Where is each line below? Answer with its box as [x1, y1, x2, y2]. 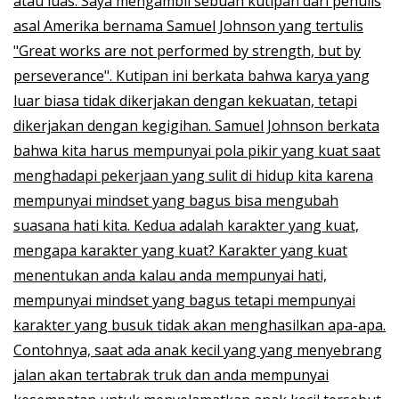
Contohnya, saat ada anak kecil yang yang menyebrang [13, 339, 382, 360]
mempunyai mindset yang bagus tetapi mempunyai [13, 289, 355, 310]
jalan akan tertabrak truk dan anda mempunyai [13, 364, 329, 385]
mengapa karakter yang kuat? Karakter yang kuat [13, 240, 347, 260]
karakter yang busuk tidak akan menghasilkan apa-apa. [13, 314, 386, 335]
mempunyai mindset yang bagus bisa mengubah [13, 190, 338, 210]
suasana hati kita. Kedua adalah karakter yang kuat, [13, 215, 359, 235]
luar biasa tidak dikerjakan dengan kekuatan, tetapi [13, 90, 357, 110]
